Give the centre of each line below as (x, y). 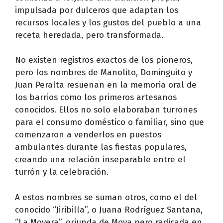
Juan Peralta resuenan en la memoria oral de (106, 85)
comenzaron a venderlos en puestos (88, 135)
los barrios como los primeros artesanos (96, 97)
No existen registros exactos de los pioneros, (104, 60)
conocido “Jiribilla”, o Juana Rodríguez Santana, (109, 210)
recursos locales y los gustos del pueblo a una (108, 22)
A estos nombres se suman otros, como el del (106, 197)
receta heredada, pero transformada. (89, 35)
